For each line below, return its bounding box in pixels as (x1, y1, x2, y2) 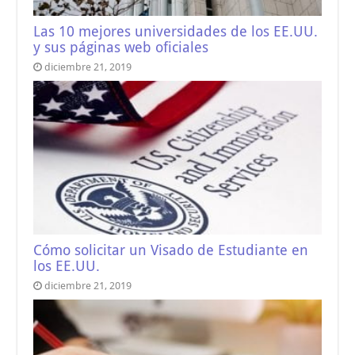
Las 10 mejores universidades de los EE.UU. (33, 24, 319, 40)
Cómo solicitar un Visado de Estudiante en (33, 242, 309, 258)
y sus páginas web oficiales (33, 40, 209, 56)
